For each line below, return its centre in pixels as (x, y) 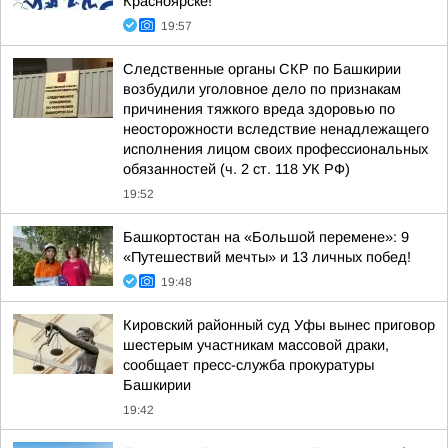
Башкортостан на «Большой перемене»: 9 (266, 237)
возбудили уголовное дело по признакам (262, 89)
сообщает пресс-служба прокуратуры (248, 365)
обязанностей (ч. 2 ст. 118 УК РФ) (236, 169)
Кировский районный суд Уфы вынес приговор (279, 325)
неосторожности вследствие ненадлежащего (276, 129)
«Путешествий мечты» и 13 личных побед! (267, 257)
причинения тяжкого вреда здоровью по (259, 109)
